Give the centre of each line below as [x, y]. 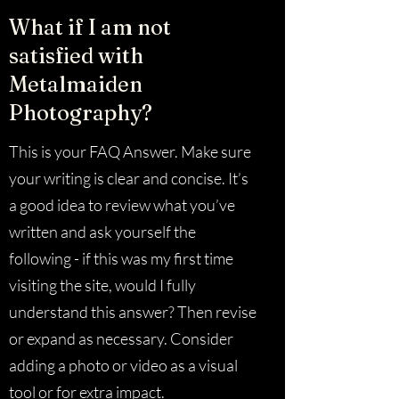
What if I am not [90, 27]
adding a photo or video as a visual [123, 365]
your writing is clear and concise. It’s [129, 178]
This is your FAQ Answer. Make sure [130, 151]
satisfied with [76, 56]
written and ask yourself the [102, 232]
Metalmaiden [76, 84]
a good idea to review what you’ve [122, 205]
